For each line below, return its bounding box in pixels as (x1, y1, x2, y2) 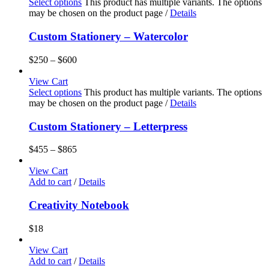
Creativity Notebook (29, 199, 129, 212)
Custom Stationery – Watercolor (29, 30, 188, 43)
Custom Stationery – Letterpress (29, 119, 187, 133)
